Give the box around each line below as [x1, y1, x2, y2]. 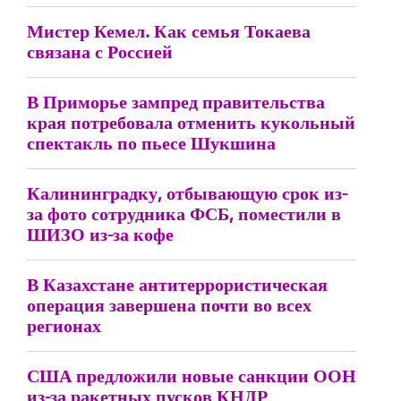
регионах [27, 313, 101, 337]
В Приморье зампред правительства [27, 90, 325, 114]
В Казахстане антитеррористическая [27, 272, 328, 296]
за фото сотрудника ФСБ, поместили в [27, 201, 341, 226]
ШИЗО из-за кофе [27, 222, 174, 246]
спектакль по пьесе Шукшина [27, 131, 276, 155]
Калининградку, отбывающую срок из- [27, 181, 347, 205]
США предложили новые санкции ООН [27, 363, 356, 388]
